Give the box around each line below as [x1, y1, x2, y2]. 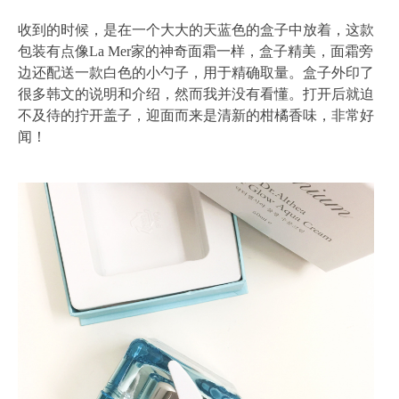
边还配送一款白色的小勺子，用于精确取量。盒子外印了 [18, 65, 374, 81]
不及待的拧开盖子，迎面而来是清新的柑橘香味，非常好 [18, 108, 374, 124]
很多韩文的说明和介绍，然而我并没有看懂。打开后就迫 [18, 86, 374, 102]
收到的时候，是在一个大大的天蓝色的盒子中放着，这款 [18, 22, 374, 38]
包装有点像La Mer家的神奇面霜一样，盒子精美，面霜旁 [18, 44, 373, 60]
